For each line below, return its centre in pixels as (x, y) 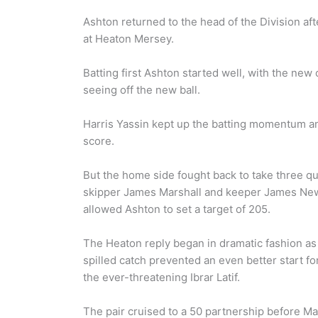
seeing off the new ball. (142, 89)
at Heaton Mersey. (128, 38)
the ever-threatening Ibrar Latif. (161, 277)
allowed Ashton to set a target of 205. (177, 209)
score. (99, 141)
